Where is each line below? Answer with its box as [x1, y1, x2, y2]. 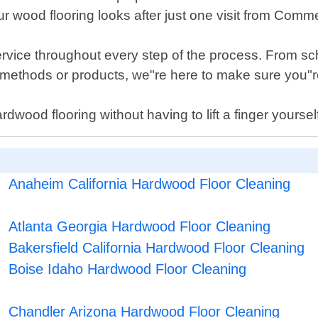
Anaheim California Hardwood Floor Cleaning [9, 176, 291, 192]
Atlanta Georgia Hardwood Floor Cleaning [9, 219, 271, 235]
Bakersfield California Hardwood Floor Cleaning [9, 240, 305, 256]
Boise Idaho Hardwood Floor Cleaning [9, 261, 247, 278]
